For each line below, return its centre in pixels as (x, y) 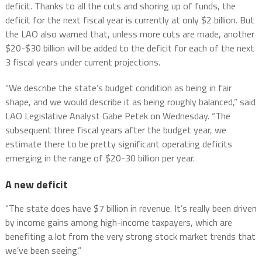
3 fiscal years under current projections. (82, 62)
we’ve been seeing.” (43, 251)
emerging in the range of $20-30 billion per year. (100, 158)
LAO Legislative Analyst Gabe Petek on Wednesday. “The (118, 116)
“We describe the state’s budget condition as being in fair (118, 88)
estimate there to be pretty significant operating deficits (118, 144)
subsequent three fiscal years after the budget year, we (116, 130)
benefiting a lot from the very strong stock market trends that (130, 237)
